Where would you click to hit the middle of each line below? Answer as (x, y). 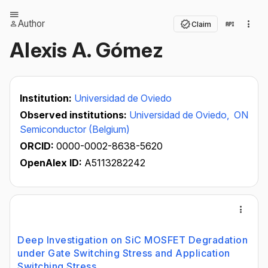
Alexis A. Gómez (86, 50)
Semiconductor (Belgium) (75, 129)
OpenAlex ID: (51, 163)
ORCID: (38, 146)
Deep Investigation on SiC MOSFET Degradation (133, 240)
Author (31, 24)
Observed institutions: (74, 115)
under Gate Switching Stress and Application (124, 253)
